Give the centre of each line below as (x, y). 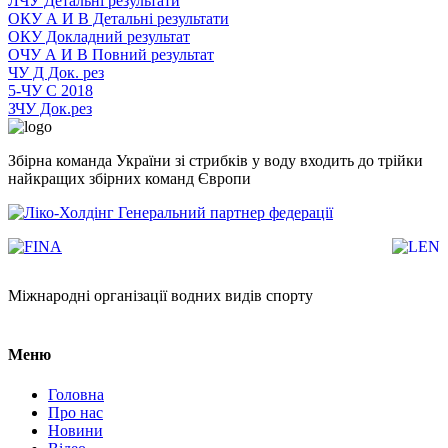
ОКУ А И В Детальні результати (118, 19)
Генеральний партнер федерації (223, 213)
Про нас (75, 412)
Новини (75, 430)
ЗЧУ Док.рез (50, 109)
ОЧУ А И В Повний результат (111, 55)
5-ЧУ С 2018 (50, 91)
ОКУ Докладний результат (99, 37)
